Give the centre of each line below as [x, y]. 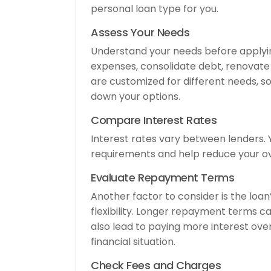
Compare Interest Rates [154, 120]
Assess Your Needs [140, 32]
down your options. [135, 96]
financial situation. [133, 241]
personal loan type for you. [155, 8]
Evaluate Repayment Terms [163, 177]
